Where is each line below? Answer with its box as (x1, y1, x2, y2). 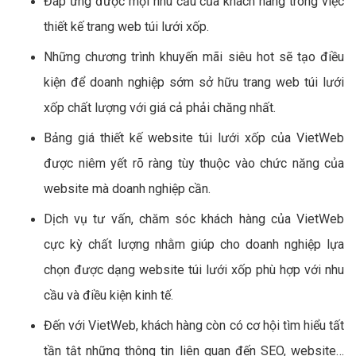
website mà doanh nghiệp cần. (44, 180, 211, 196)
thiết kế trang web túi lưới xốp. (44, 18, 209, 34)
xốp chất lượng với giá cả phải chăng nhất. (44, 99, 276, 115)
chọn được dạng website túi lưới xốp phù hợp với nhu (44, 261, 344, 277)
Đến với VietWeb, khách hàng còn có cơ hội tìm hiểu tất (44, 317, 344, 333)
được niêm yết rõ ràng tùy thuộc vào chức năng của (44, 155, 344, 171)
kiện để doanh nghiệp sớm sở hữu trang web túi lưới (44, 74, 344, 90)
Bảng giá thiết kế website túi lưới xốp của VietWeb (44, 130, 344, 145)
